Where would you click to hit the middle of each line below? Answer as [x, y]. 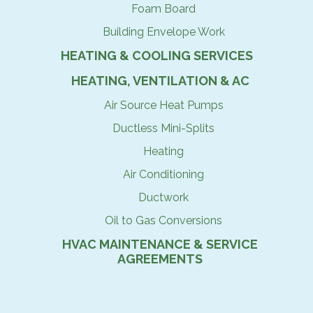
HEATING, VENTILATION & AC [160, 81]
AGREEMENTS [160, 259]
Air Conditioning [163, 174]
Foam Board [163, 9]
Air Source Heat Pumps [163, 105]
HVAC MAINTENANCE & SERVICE [160, 244]
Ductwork [163, 197]
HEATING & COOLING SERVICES [156, 56]
